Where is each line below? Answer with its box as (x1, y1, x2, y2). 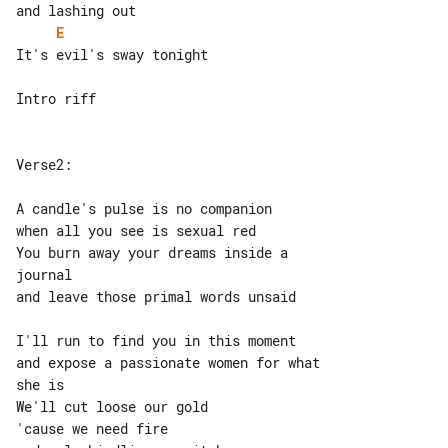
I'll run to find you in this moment (16, 330, 296, 350)
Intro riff (16, 88, 96, 108)
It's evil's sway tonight (16, 44, 208, 64)
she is (16, 374, 64, 394)
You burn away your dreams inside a (16, 242, 296, 262)
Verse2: (16, 154, 72, 174)
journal (16, 264, 72, 284)
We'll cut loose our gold (16, 396, 208, 416)
